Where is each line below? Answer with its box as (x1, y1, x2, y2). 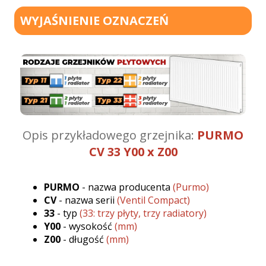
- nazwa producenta (82, 180, 173, 194)
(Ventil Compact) (117, 193, 190, 207)
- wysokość (61, 219, 115, 233)
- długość (61, 232, 106, 246)
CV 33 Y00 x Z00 (88, 143, 178, 160)
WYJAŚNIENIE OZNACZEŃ (20, 12, 169, 29)
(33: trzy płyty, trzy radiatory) (80, 206, 207, 220)
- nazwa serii (56, 193, 117, 207)
